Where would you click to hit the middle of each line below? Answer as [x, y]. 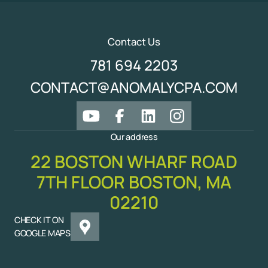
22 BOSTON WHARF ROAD [134, 161]
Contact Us [134, 42]
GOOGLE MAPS [42, 233]
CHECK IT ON [39, 220]
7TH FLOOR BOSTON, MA [134, 182]
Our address [134, 136]
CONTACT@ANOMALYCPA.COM [134, 88]
